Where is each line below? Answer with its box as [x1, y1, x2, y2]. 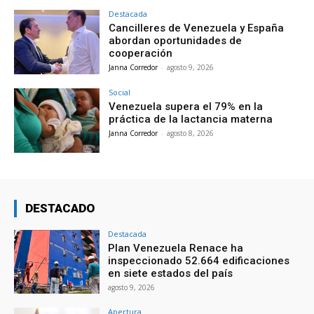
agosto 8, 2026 [167, 128, 214, 138]
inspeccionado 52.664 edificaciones [108, 254, 290, 267]
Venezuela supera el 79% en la [109, 100, 264, 113]
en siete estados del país [108, 266, 233, 280]
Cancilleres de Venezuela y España [109, 22, 285, 35]
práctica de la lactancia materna [109, 112, 273, 125]
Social [109, 86, 131, 97]
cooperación [109, 47, 173, 60]
